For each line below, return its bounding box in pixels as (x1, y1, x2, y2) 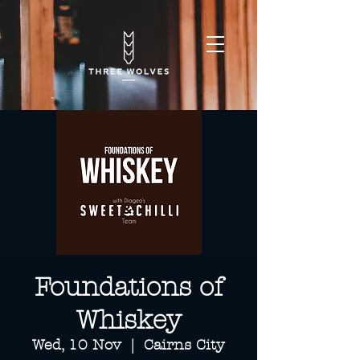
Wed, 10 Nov (32, 337, 121, 354)
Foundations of (35, 272, 223, 302)
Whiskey (76, 305, 182, 335)
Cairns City (144, 337, 225, 354)
